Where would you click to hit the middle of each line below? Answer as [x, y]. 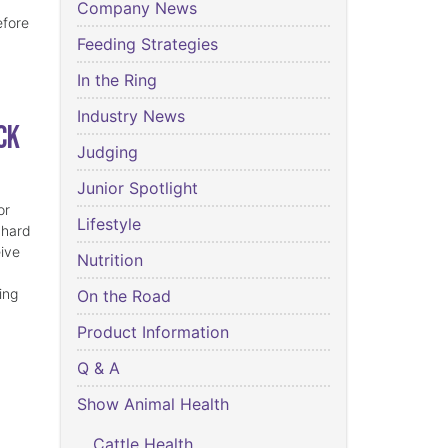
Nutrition [110, 260]
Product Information [153, 332]
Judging [107, 152]
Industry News [131, 116]
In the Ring [117, 80]
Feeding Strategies [147, 44]
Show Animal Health [153, 404]
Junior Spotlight [137, 188]
